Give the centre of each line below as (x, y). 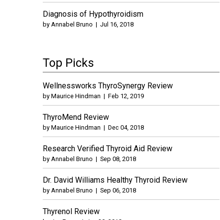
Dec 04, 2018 (126, 127)
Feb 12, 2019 (126, 96)
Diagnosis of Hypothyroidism (93, 14)
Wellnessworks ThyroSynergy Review (108, 85)
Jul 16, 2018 (117, 24)
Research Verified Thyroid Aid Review (108, 148)
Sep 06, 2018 (118, 190)
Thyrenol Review (71, 211)
